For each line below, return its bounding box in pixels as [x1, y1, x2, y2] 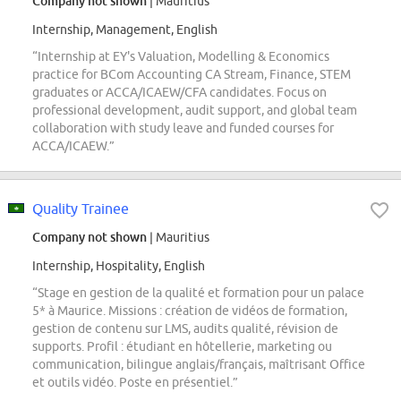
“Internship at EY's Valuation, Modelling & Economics [32, 49, 329, 64]
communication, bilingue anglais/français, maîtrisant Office [32, 357, 365, 372]
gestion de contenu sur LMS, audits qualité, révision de [32, 321, 338, 337]
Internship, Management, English [32, 22, 218, 38]
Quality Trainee [32, 200, 129, 218]
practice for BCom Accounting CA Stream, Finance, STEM [32, 67, 351, 82]
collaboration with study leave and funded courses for [32, 121, 334, 136]
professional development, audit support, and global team [32, 103, 357, 118]
